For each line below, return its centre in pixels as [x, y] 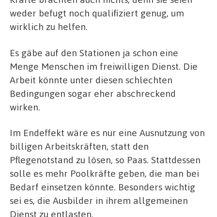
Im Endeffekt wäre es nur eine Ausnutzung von [107, 133]
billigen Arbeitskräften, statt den [79, 146]
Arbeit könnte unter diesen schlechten [91, 79]
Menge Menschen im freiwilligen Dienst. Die [104, 66]
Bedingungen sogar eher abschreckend [93, 93]
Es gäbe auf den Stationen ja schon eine [94, 52]
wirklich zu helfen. [49, 27]
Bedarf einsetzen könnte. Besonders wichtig [102, 187]
